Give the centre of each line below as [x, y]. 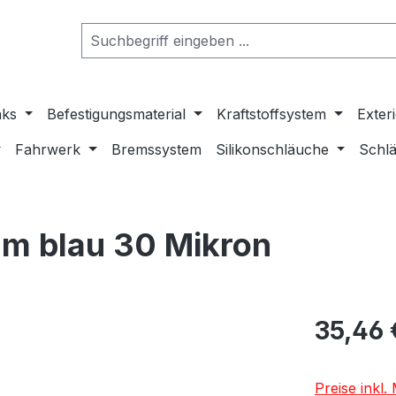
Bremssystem [156, 149]
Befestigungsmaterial [117, 114]
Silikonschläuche [272, 149]
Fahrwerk [48, 149]
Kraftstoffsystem [272, 114]
